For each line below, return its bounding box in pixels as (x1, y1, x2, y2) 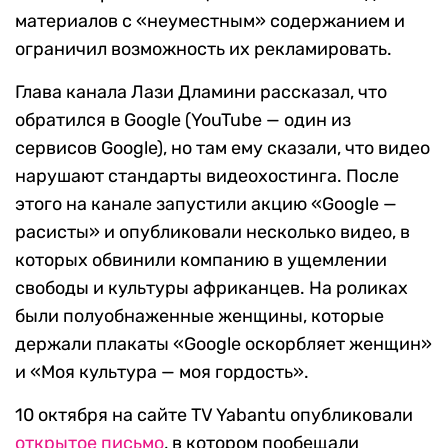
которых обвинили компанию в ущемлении (15, 249, 387, 272)
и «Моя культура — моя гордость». (15, 361, 309, 384)
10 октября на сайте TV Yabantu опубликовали (15, 404, 413, 427)
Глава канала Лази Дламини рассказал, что (15, 81, 387, 104)
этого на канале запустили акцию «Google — (15, 193, 397, 216)
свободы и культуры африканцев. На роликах (15, 277, 408, 300)
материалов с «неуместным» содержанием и (15, 10, 405, 33)
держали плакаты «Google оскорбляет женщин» (15, 333, 432, 356)
